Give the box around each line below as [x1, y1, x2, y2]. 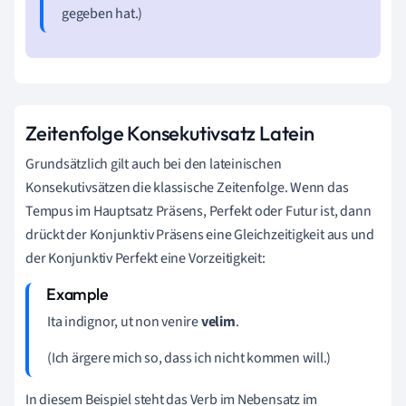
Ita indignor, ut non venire [47, 311, 201, 332]
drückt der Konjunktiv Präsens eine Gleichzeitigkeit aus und [25, 224, 375, 245]
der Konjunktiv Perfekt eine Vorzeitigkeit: [25, 247, 266, 268]
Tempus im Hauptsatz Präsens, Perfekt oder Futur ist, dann [25, 200, 372, 221]
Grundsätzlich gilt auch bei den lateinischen [25, 153, 282, 174]
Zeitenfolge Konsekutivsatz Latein [25, 120, 314, 146]
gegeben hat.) [62, 3, 143, 24]
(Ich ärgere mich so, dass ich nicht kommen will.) [47, 347, 332, 368]
